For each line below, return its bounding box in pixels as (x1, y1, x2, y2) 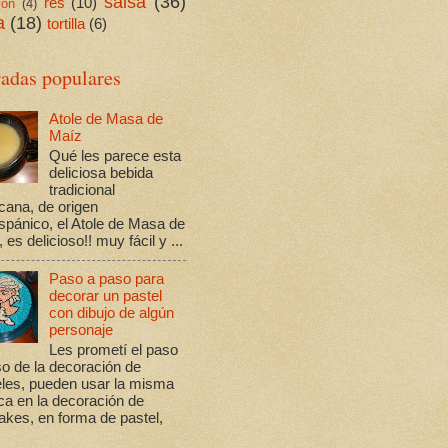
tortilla (47, 15, 85, 32)
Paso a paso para (48, 271, 164, 288)
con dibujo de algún (48, 305, 174, 322)
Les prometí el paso (48, 342, 178, 359)
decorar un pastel (48, 288, 162, 305)
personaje (48, 322, 113, 339)
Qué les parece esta (48, 147, 181, 164)
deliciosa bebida (48, 164, 153, 181)
